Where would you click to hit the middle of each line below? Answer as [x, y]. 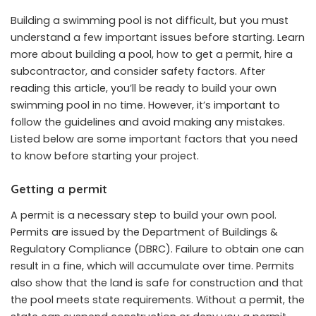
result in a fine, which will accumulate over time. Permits [152, 266]
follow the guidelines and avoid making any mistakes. [148, 122]
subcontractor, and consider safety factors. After [138, 71]
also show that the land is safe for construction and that [157, 283]
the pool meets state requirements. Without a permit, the [158, 300]
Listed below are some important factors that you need [154, 139]
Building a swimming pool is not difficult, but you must [150, 20]
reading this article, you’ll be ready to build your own [144, 88]
